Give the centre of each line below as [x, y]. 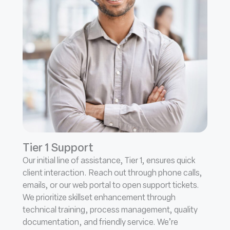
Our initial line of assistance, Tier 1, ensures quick [109, 161]
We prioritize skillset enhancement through [99, 198]
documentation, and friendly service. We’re [100, 223]
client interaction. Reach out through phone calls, [112, 173]
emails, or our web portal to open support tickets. [111, 186]
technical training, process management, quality [110, 210]
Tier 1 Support [58, 148]
